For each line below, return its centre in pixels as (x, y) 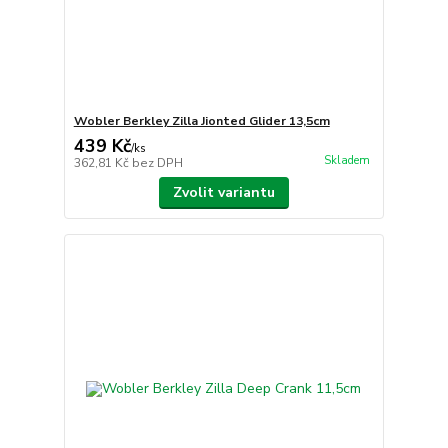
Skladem (346, 161)
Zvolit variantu (223, 193)
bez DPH (157, 163)
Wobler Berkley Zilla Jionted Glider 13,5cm (201, 121)
